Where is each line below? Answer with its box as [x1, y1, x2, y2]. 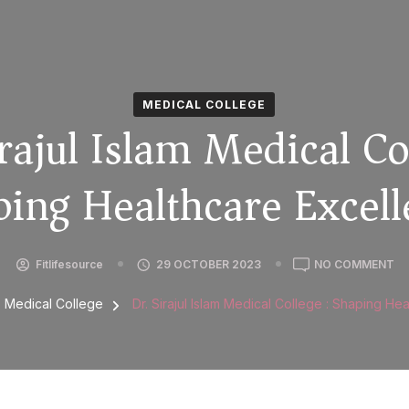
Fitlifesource [36, 257, 103, 271]
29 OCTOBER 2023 [156, 257, 261, 271]
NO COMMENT [314, 257, 394, 271]
